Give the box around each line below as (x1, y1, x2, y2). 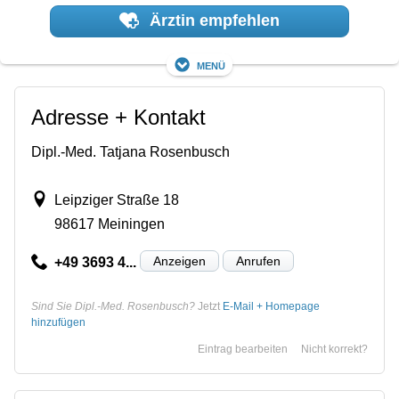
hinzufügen (31, 315, 85, 329)
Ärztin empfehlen (144, 12, 280, 30)
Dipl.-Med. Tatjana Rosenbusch (31, 143, 230, 159)
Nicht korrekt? (301, 342, 368, 355)
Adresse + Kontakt (31, 104, 206, 129)
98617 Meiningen (53, 216, 165, 232)
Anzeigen (152, 253, 206, 268)
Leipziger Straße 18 (53, 191, 179, 208)
